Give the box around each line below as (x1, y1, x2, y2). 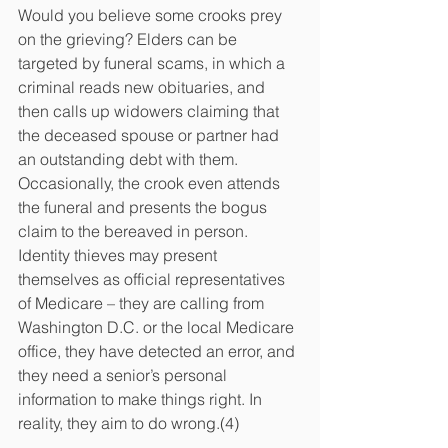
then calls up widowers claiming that (18, 101, 283, 122)
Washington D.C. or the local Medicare (18, 317, 298, 338)
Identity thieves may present (18, 245, 221, 266)
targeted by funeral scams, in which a (18, 53, 289, 74)
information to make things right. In (18, 389, 266, 410)
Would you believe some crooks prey (18, 5, 286, 26)
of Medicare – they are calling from (18, 293, 268, 314)
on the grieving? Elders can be (18, 29, 241, 50)
